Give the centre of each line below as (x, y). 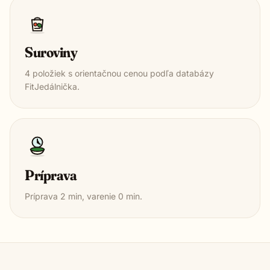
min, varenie (92, 196)
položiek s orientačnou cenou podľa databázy (122, 73)
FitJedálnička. (52, 86)
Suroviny (51, 52)
